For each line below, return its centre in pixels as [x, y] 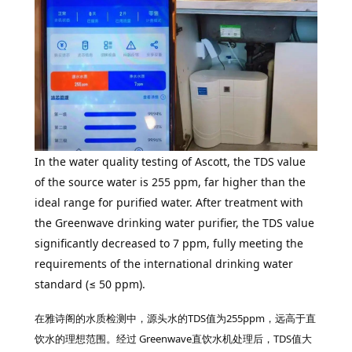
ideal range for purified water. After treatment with [169, 202]
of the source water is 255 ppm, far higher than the [170, 181]
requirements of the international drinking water [163, 263]
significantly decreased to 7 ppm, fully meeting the [169, 243]
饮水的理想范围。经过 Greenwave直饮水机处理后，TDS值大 [173, 338]
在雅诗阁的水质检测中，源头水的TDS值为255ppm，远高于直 [175, 318]
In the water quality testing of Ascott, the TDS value [170, 161]
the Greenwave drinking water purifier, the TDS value [174, 222]
